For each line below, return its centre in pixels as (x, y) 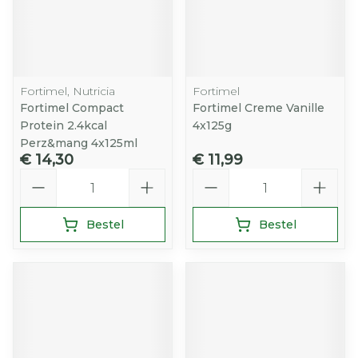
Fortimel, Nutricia (68, 91)
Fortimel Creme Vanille (259, 108)
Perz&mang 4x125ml (79, 143)
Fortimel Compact (72, 108)
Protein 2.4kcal (64, 125)
